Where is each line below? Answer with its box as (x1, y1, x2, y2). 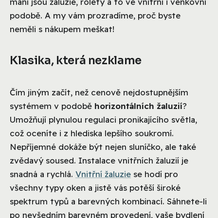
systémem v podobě (10, 101, 94, 111)
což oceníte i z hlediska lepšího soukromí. (10, 128, 174, 139)
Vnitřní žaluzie (75, 169, 131, 180)
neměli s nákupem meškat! (10, 24, 114, 35)
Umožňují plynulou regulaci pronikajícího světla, (10, 114, 197, 125)
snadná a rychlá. (10, 169, 75, 180)
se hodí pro (131, 169, 178, 180)
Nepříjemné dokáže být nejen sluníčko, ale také (10, 142, 196, 152)
